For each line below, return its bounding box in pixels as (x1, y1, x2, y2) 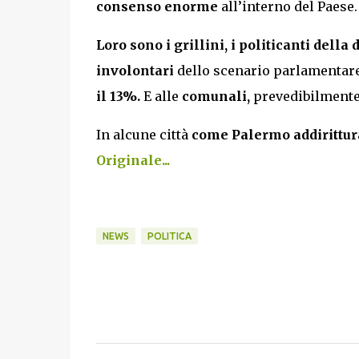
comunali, (181, 87, 250, 104)
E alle (143, 87, 182, 104)
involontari (95, 62, 177, 79)
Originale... (95, 151, 170, 168)
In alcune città (95, 126, 192, 143)
